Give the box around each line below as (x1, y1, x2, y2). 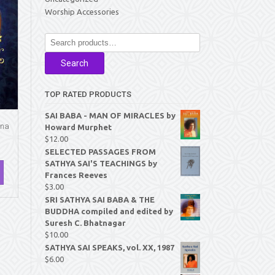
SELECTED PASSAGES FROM (45, 147, 156, 156)
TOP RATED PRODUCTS (45, 90, 131, 99)
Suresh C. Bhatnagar (45, 219, 126, 227)
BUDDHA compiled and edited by (45, 207, 173, 215)
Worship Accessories (45, 7, 119, 16)
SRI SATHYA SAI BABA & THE (45, 195, 155, 204)
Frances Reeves (45, 171, 107, 179)
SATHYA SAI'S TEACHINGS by (45, 159, 157, 168)
